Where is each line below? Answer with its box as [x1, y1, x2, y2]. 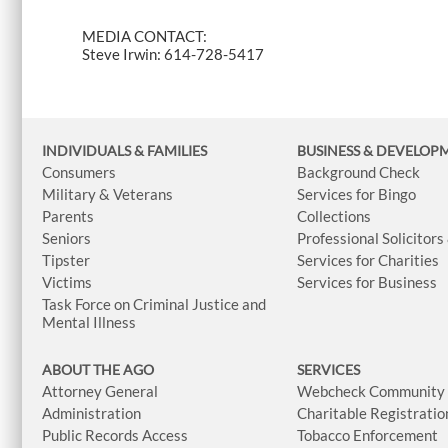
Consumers [42, 163, 116, 182]
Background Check [297, 163, 421, 182]
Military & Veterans [42, 185, 173, 204]
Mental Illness [42, 313, 136, 332]
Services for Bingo [297, 185, 417, 204]
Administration [42, 404, 141, 423]
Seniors [42, 229, 91, 248]
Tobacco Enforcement [297, 426, 439, 445]
